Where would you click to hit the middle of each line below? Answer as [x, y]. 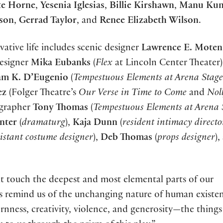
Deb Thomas [126, 138]
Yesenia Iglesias [72, 6]
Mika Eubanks [61, 63]
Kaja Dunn [95, 123]
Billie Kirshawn [142, 6]
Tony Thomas [60, 108]
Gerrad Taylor [48, 21]
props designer [186, 138]
